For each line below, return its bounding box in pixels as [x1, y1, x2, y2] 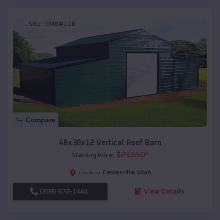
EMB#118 [45, 20, 76, 27]
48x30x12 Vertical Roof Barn [58, 138, 162, 147]
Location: [79, 170, 102, 175]
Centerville [103, 169, 134, 176]
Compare [26, 115, 55, 124]
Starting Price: [71, 151, 114, 159]
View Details [143, 188, 184, 195]
